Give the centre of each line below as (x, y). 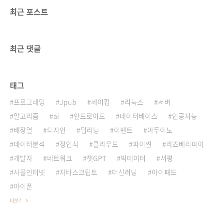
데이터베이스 (139, 116)
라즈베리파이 (185, 144)
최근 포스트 (29, 11)
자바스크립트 (78, 172)
